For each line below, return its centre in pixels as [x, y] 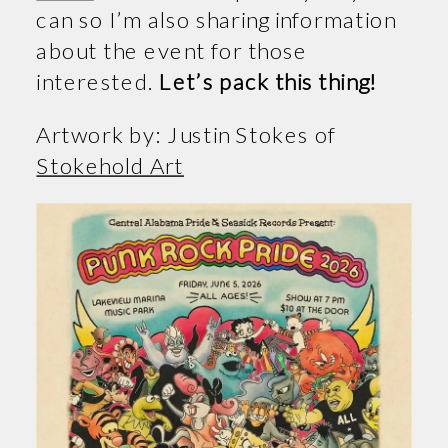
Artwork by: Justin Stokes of [186, 133]
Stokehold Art [110, 164]
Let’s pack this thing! [268, 80]
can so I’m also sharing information [216, 19]
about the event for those [172, 49]
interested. [98, 80]
